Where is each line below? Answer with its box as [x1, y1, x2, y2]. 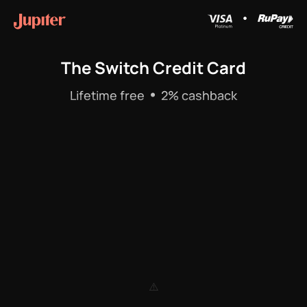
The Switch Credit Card [61, 56, 246, 79]
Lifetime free [70, 87, 147, 104]
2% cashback [158, 87, 237, 104]
